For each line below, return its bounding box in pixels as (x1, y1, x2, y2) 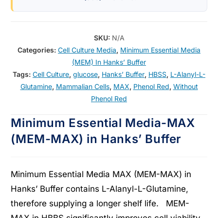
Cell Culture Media (58, 46, 116, 54)
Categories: (18, 46, 58, 54)
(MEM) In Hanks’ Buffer (72, 58, 146, 66)
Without (173, 82, 198, 91)
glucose (73, 70, 98, 78)
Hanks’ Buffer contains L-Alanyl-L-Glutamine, (11, 184, 189, 194)
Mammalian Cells (55, 82, 109, 91)
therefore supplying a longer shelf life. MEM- (11, 199, 190, 208)
